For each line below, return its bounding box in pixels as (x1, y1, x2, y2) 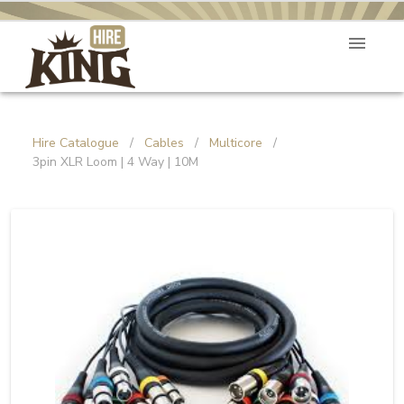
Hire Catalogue (32, 134, 119, 151)
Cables (144, 134, 184, 151)
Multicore (209, 134, 262, 151)
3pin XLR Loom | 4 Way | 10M (32, 153, 198, 170)
